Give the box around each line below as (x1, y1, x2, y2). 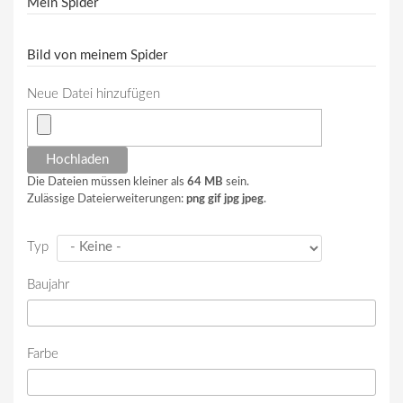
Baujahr (27, 278, 69, 292)
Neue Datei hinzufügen (27, 87, 160, 102)
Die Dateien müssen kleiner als (27, 176, 187, 188)
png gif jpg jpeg (186, 193, 264, 205)
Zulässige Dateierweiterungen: (27, 193, 186, 205)
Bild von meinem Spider (27, 49, 167, 63)
